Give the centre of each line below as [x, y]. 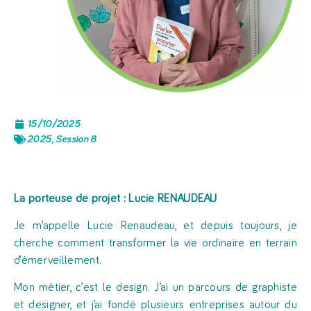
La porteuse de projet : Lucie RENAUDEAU [116, 199]
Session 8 [76, 139]
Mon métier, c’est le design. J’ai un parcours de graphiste [155, 288]
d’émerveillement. [58, 261]
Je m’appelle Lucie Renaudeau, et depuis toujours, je [155, 226]
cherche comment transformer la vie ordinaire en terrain [155, 244]
